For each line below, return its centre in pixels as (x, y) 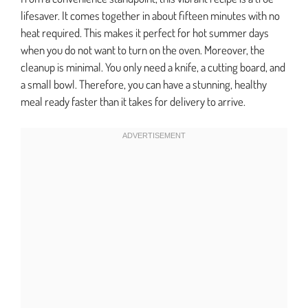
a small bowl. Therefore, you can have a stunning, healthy (144, 85)
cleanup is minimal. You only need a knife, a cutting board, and (153, 67)
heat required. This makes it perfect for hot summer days (145, 33)
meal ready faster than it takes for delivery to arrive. (133, 102)
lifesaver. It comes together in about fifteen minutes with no (150, 16)
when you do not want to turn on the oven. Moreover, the (143, 50)
